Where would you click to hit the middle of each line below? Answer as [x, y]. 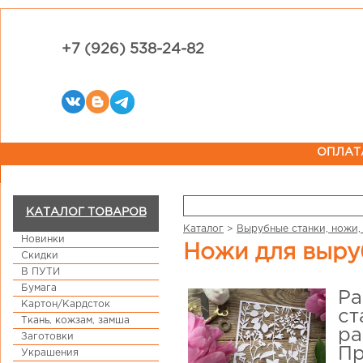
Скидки [40, 256]
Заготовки [47, 337]
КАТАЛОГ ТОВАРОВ [86, 212]
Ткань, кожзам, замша [75, 320]
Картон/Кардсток [66, 304]
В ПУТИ [41, 272]
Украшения [50, 353]
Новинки [43, 239]
